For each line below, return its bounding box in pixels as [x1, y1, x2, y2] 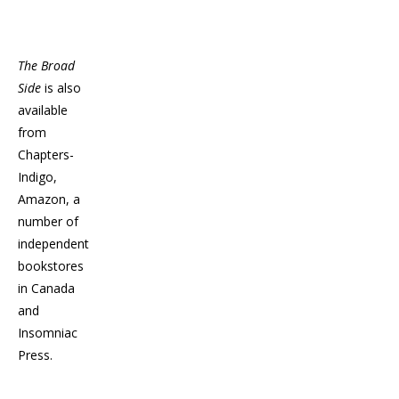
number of [18, 212, 78, 230]
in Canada [18, 279, 75, 297]
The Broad [18, 56, 75, 74]
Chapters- [18, 145, 74, 163]
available [18, 101, 68, 118]
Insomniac [18, 323, 77, 341]
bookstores [18, 256, 84, 274]
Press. [18, 346, 53, 363]
